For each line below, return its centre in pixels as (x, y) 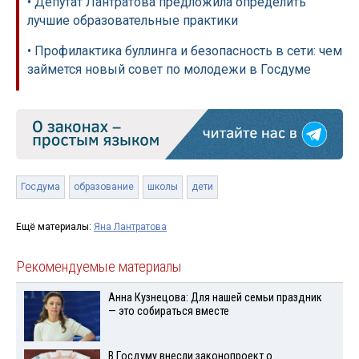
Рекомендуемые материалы (99, 266)
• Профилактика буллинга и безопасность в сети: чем (185, 50)
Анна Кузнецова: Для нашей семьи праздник (215, 297)
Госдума (40, 186)
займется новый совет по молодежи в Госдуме (169, 69)
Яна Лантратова (130, 226)
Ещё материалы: (55, 226)
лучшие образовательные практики (133, 20)
